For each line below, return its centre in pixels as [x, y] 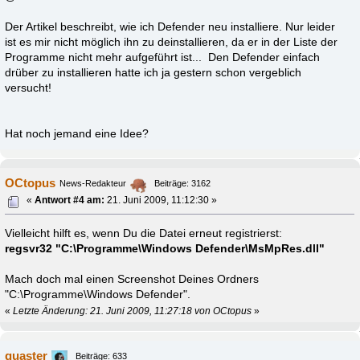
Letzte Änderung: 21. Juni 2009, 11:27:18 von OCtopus [133, 311]
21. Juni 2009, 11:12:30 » [161, 200]
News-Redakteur [93, 183]
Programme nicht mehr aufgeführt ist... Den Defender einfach [163, 58]
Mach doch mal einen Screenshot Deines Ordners [132, 279]
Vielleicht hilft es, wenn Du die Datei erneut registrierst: [144, 233]
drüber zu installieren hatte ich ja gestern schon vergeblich [153, 73]
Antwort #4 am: [70, 200]
